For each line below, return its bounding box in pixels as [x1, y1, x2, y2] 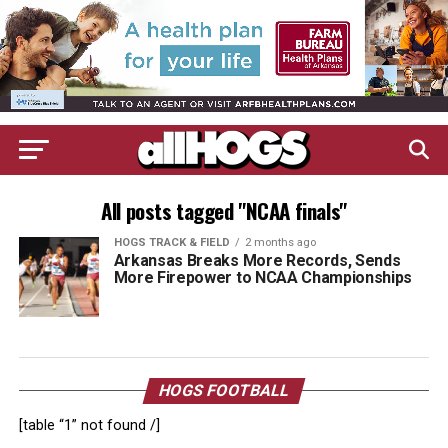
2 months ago [244, 236, 316, 249]
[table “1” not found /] [18, 417, 160, 434]
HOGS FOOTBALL [156, 381, 292, 400]
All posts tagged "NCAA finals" [101, 195, 347, 226]
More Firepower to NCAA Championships [113, 268, 413, 287]
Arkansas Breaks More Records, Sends [113, 251, 401, 270]
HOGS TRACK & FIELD [113, 236, 230, 249]
